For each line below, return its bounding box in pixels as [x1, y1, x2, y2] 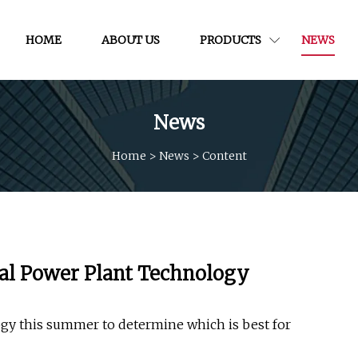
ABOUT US [101, 32, 160, 47]
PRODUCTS [199, 32, 261, 47]
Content [201, 148, 247, 163]
